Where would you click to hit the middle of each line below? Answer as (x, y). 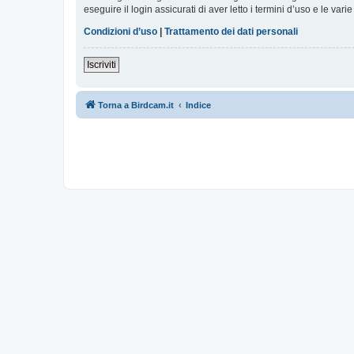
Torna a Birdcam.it (136, 105)
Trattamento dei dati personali (231, 32)
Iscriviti (102, 65)
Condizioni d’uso (121, 32)
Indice (198, 105)
